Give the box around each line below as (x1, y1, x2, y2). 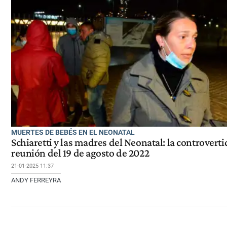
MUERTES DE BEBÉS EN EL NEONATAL (11, 128, 135, 137)
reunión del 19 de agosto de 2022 (11, 147, 149, 160)
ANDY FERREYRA (11, 176, 61, 184)
